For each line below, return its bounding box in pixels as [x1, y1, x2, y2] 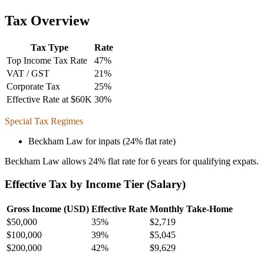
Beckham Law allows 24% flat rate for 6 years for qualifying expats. [5, 156, 259, 167]
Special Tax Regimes [5, 116, 83, 127]
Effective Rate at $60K [6, 94, 92, 105]
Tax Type [30, 42, 68, 53]
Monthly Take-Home [150, 203, 233, 214]
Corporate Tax [6, 81, 60, 92]
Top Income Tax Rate [6, 55, 87, 66]
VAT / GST [6, 68, 49, 79]
